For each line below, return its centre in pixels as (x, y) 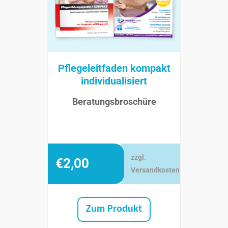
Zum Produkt (114, 209)
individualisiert (114, 81)
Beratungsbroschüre (114, 101)
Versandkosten (155, 170)
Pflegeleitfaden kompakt (114, 68)
